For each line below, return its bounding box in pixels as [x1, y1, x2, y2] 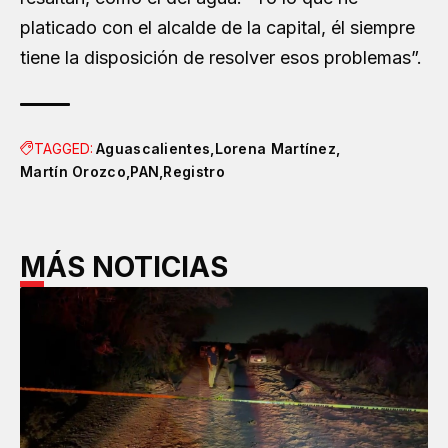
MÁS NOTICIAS [20, 249, 228, 284]
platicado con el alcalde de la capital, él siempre [20, 16, 415, 38]
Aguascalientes [96, 139, 211, 157]
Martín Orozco [20, 162, 126, 180]
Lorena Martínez [214, 139, 337, 157]
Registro [163, 162, 225, 180]
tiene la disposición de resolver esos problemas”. [20, 46, 422, 68]
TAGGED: [34, 139, 93, 157]
